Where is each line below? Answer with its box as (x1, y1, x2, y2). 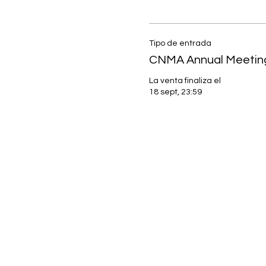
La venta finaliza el (148, 76, 221, 85)
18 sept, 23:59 (148, 87, 202, 96)
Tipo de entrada (148, 39, 211, 47)
